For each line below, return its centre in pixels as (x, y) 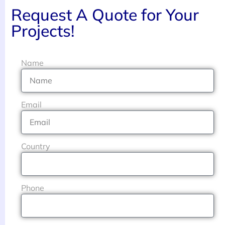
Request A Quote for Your (105, 14)
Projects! (43, 30)
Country (36, 146)
